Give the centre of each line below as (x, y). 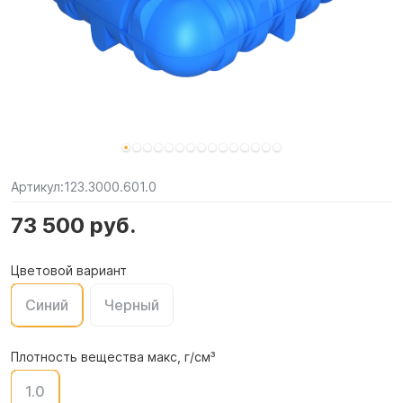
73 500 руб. (73, 225)
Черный (132, 305)
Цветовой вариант (69, 270)
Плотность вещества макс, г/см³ (113, 357)
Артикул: (37, 187)
